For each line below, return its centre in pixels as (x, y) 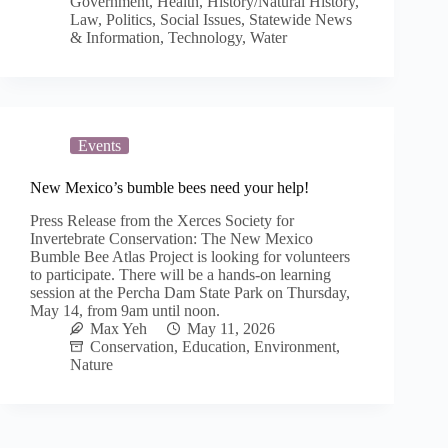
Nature (91, 365)
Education (214, 347)
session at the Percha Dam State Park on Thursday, (190, 293)
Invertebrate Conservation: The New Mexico (171, 239)
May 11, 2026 (231, 329)
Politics (129, 20)
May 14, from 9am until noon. (125, 311)
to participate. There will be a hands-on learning (180, 275)
